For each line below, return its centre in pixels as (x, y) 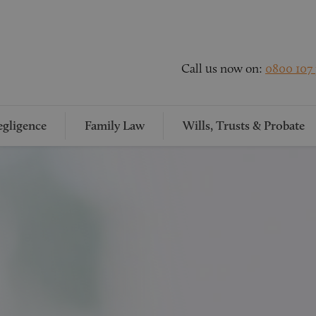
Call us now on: (223, 68)
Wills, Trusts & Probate (243, 126)
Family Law (114, 126)
